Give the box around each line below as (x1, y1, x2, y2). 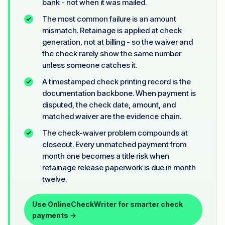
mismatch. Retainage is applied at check (42, 25, 182, 35)
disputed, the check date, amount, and (42, 99, 176, 109)
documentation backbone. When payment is (42, 88, 196, 98)
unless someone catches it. (42, 60, 137, 70)
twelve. (42, 174, 67, 184)
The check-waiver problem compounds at (42, 128, 188, 138)
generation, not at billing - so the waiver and (42, 37, 193, 47)
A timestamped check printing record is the (42, 76, 191, 86)
